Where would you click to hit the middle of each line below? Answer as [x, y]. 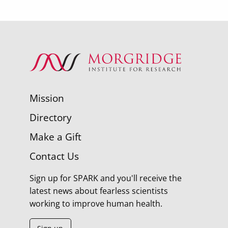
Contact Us [54, 156]
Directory [51, 117]
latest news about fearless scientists [99, 191]
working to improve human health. [96, 203]
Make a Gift [55, 136]
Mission [47, 98]
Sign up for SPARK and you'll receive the [106, 178]
